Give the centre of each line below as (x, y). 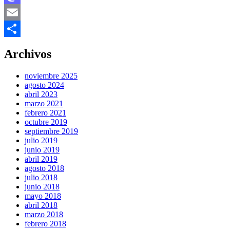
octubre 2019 (46, 122)
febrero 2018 (45, 224)
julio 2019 (41, 141)
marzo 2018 (44, 215)
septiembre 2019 (51, 131)
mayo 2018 (43, 196)
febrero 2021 (45, 113)
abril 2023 (41, 94)
